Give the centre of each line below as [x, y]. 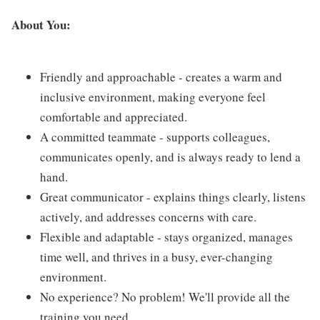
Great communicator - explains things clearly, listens [173, 197]
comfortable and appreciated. [114, 117]
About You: [41, 25]
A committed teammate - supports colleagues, [155, 137]
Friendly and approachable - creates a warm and [161, 77]
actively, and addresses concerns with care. [148, 217]
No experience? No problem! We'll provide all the [165, 297]
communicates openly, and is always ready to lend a [170, 157]
